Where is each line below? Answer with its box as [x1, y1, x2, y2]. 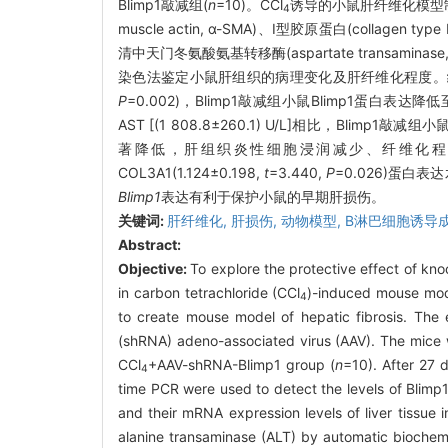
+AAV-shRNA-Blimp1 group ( [148, 355, 335, 373]
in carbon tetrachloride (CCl [118, 283, 301, 301]
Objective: [118, 259, 191, 277]
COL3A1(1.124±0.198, [118, 163, 265, 181]
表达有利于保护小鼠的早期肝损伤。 [161, 187, 385, 205]
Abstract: [118, 235, 181, 253]
